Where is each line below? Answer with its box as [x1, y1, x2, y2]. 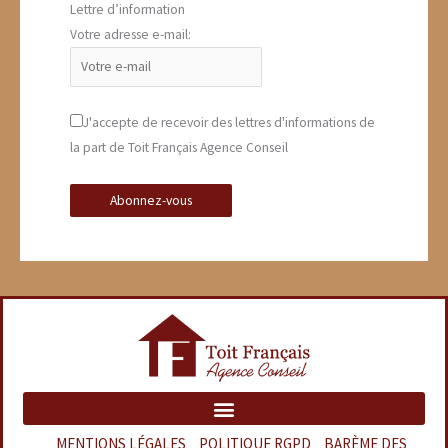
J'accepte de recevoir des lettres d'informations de [83, 114, 375, 132]
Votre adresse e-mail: [70, 26, 191, 44]
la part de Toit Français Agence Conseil [70, 139, 288, 157]
